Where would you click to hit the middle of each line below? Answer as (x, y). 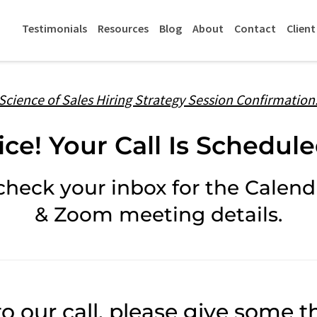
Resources (123, 28)
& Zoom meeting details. (158, 215)
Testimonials (54, 28)
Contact (255, 28)
